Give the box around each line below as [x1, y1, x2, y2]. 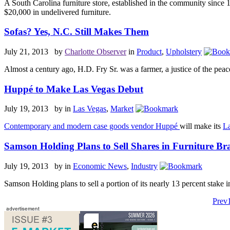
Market [110, 104, 133, 113]
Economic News [73, 161, 127, 170]
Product [137, 47, 162, 56]
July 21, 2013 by [4, 47, 65, 56]
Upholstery [166, 47, 202, 56]
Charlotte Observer [65, 47, 126, 56]
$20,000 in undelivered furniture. [4, 7, 111, 16]
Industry [131, 161, 158, 170]
